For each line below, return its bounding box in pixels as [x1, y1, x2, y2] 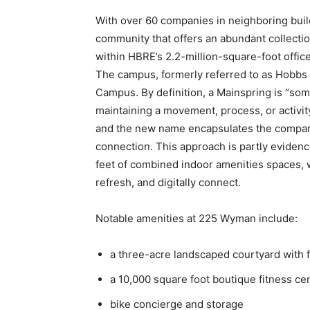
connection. [95, 140, 153, 153]
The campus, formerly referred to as [95, 68, 275, 81]
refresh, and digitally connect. [95, 176, 241, 189]
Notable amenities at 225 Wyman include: [95, 212, 298, 225]
